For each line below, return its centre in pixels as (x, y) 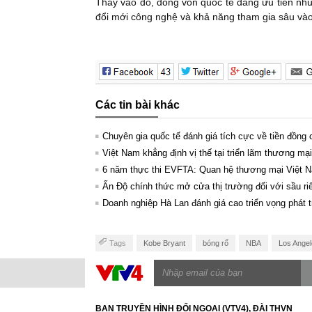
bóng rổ (216, 243)
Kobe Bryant (164, 243)
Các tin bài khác (138, 104)
